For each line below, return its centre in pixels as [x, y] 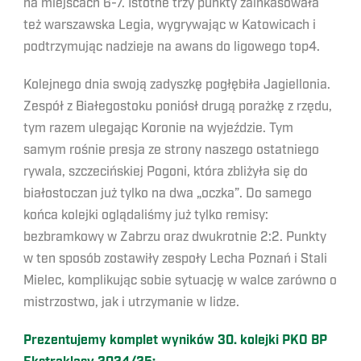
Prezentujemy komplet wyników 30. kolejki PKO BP [175, 340]
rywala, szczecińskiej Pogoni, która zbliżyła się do [166, 172]
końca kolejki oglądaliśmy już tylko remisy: [146, 215]
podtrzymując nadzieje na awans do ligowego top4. [172, 47]
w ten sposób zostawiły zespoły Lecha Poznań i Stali [175, 259]
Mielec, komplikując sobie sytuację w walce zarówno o [180, 280]
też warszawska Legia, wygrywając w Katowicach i [170, 25]
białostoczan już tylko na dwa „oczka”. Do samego [168, 193]
